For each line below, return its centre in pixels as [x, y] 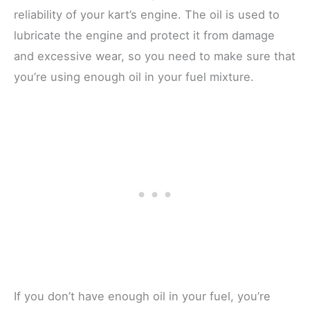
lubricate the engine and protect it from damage [144, 36]
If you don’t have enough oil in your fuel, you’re [142, 296]
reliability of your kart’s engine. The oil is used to [147, 15]
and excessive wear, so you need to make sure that [155, 56]
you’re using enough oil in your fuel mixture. [134, 77]
